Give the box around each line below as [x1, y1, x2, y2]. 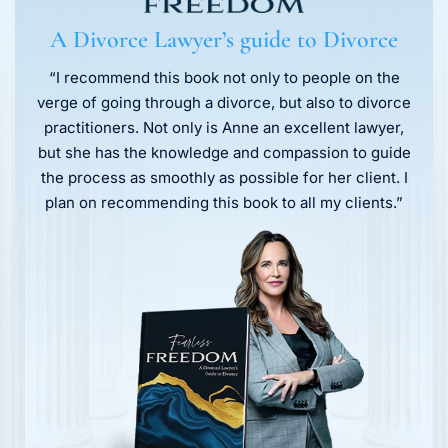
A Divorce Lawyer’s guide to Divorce [50, 25, 398, 55]
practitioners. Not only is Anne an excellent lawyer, [44, 118, 404, 138]
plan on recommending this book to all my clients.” [45, 193, 403, 213]
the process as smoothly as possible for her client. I [40, 168, 408, 188]
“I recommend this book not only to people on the [48, 68, 400, 88]
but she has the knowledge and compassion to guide [37, 143, 411, 163]
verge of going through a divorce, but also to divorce [37, 93, 411, 113]
